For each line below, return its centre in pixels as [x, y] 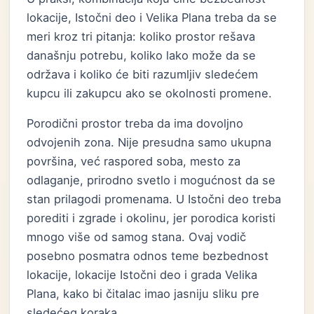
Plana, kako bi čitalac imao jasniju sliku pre [143, 294]
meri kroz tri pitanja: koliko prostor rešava [141, 36]
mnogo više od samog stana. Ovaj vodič [137, 237]
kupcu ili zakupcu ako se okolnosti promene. [150, 93]
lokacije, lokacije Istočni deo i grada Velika [142, 275]
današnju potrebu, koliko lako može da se [142, 55]
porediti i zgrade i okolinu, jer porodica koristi [151, 218]
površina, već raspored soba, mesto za [134, 161]
